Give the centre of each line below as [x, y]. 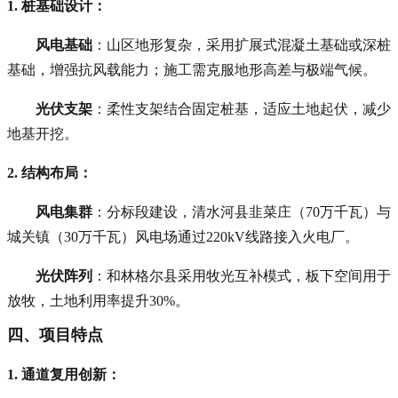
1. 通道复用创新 [57, 374]
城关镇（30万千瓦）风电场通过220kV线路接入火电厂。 [183, 236]
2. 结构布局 [43, 172]
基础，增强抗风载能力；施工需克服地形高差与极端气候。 [192, 69]
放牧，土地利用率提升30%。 [98, 300]
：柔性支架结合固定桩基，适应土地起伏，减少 [242, 108]
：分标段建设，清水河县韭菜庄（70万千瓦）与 [242, 211]
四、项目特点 [55, 334]
